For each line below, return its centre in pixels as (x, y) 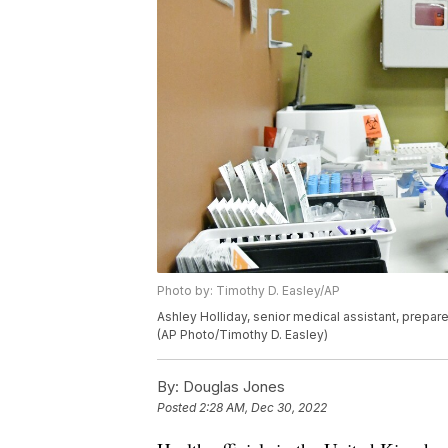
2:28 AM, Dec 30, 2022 (263, 408)
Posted (178, 408)
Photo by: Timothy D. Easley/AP (248, 291)
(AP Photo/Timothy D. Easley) (242, 335)
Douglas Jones (232, 387)
